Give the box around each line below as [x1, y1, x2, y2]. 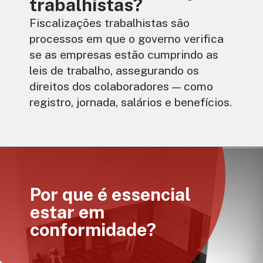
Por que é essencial [30, 184, 191, 205]
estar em [30, 201, 105, 223]
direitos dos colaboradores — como [29, 79, 214, 93]
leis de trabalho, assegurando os [29, 63, 200, 77]
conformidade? [30, 219, 157, 241]
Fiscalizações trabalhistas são [29, 16, 190, 30]
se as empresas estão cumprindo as [29, 48, 219, 62]
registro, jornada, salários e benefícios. [29, 95, 232, 109]
